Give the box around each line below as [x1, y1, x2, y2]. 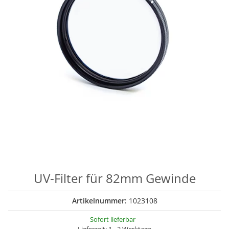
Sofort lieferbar [90, 215, 135, 224]
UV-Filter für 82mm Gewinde [33, 170, 196, 187]
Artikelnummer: [72, 196, 129, 205]
